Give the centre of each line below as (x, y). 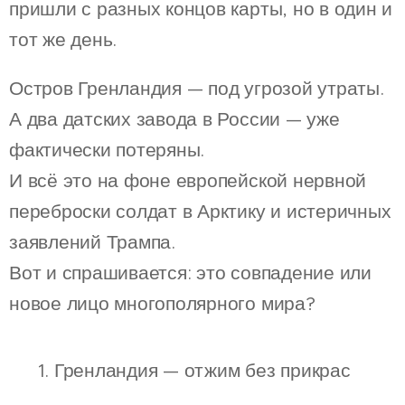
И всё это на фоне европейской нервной (188, 180)
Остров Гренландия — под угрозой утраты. (197, 88)
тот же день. (63, 39)
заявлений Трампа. (92, 242)
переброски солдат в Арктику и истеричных (200, 211)
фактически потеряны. (107, 150)
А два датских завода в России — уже (174, 119)
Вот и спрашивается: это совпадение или (190, 273)
